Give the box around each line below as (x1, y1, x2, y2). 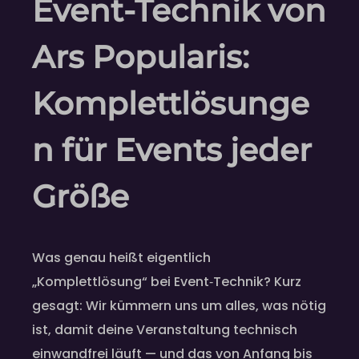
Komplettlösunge (32, 84, 309, 123)
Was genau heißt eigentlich (32, 248, 211, 267)
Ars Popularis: (32, 38, 249, 77)
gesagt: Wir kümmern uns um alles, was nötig (32, 296, 326, 315)
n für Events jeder (32, 131, 312, 170)
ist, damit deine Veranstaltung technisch (32, 320, 297, 339)
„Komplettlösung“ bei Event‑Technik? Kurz (32, 272, 301, 291)
